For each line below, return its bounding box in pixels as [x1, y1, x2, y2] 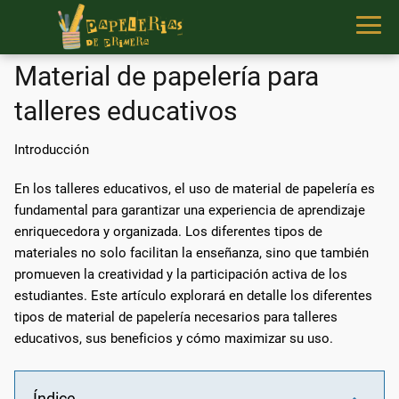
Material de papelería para [14, 60, 319, 92]
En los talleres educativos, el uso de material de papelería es [14, 180, 375, 197]
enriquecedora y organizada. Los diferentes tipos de [14, 223, 322, 240]
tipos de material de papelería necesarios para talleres [14, 308, 338, 325]
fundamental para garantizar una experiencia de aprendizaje [14, 201, 365, 218]
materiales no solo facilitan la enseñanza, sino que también [14, 244, 369, 261]
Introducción [14, 141, 89, 158]
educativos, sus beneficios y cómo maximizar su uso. [14, 330, 333, 346]
